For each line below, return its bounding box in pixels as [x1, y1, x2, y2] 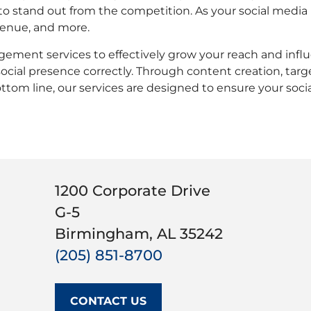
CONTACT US [70, 294, 146, 308]
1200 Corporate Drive [55, 181, 210, 199]
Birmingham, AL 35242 [55, 224, 223, 242]
